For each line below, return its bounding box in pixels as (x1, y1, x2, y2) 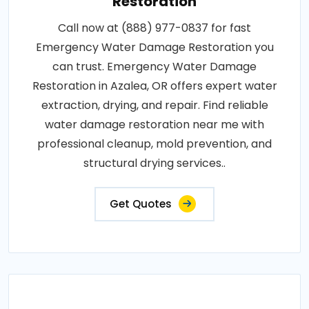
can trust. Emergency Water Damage (52, 59, 257, 75)
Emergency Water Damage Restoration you (35, 39, 274, 56)
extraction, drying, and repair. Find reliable (41, 97, 268, 114)
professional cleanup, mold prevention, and (37, 136, 272, 152)
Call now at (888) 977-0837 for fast (58, 20, 251, 37)
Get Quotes (110, 197, 172, 212)
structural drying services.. (83, 155, 226, 172)
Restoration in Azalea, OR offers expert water (32, 78, 277, 94)
